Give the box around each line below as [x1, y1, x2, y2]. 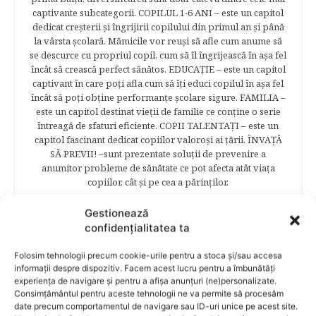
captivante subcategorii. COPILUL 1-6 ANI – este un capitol [32, 6, 284, 19]
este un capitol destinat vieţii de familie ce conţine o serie [35, 105, 281, 118]
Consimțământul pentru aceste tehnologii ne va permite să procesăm [14, 288, 284, 299]
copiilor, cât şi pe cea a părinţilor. [87, 176, 229, 188]
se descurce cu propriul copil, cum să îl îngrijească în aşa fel [30, 49, 286, 61]
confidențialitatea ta [85, 221, 190, 235]
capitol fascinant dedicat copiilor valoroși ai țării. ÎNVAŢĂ [34, 133, 282, 146]
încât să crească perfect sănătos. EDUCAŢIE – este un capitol [30, 63, 286, 75]
